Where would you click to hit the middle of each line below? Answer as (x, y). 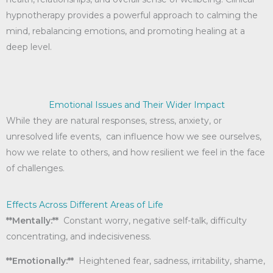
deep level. (29, 47)
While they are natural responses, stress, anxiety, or (114, 121)
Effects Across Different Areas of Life (85, 205)
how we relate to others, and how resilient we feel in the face (136, 152)
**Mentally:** (32, 221)
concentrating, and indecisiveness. (79, 236)
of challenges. (35, 168)
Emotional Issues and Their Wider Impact (136, 105)
